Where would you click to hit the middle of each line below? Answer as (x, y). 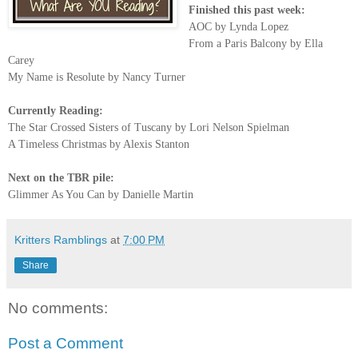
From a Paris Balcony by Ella (256, 44)
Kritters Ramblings (61, 240)
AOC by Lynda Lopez (239, 27)
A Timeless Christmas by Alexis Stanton (99, 145)
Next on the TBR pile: (61, 178)
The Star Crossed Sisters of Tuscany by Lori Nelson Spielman (149, 128)
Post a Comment (66, 343)
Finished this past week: (247, 10)
